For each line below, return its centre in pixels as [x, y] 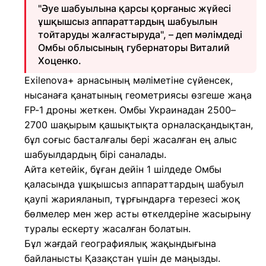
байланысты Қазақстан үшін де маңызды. [122, 258]
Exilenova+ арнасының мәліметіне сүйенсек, [129, 80]
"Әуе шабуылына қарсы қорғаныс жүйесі [134, 8]
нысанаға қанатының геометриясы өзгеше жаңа [138, 95]
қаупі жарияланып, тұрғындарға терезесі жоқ [132, 199]
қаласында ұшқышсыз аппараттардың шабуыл [134, 184]
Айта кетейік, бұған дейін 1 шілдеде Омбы [123, 169]
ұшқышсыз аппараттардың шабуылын [128, 21]
